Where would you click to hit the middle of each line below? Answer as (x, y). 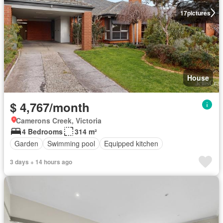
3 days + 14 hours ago (41, 162)
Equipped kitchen (131, 143)
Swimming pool (71, 143)
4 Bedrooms (42, 131)
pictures (199, 13)
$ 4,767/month (50, 107)
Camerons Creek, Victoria (59, 120)
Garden (26, 143)
